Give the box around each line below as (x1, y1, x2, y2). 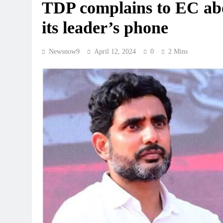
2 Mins (168, 48, 188, 56)
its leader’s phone (42, 18, 168, 37)
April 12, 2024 (94, 48, 136, 56)
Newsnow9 (49, 48, 80, 56)
